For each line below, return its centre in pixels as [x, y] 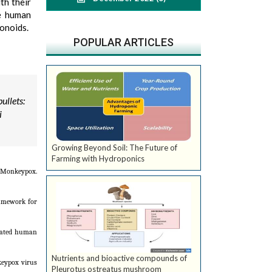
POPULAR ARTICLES [124, 42]
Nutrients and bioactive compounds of [119, 258]
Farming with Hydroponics [98, 159]
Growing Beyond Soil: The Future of [114, 148]
